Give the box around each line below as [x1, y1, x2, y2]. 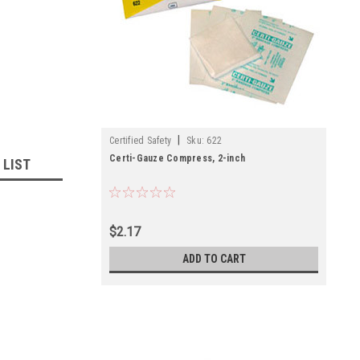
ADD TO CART [182, 252, 246, 265]
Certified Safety [109, 135, 171, 146]
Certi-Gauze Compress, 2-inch [109, 153, 245, 164]
